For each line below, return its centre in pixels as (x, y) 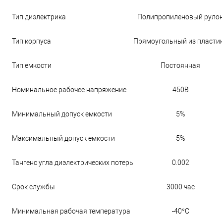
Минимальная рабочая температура (71, 211)
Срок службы (33, 187)
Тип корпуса (31, 41)
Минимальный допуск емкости (62, 114)
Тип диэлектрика (39, 17)
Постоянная (180, 65)
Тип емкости (32, 65)
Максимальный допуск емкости (63, 138)
